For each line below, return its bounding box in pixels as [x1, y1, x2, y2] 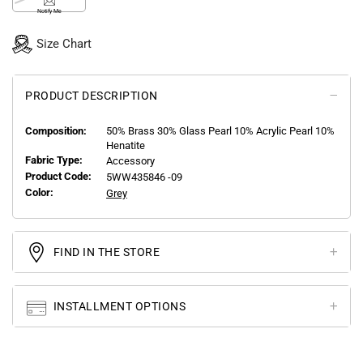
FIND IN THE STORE [50, 246, 160, 259]
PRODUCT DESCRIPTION [25, 89, 158, 103]
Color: [25, 186, 53, 199]
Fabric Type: [25, 154, 88, 167]
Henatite [106, 139, 145, 152]
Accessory [106, 155, 155, 168]
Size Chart [36, 36, 92, 52]
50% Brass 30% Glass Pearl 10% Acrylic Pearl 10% [106, 125, 335, 138]
